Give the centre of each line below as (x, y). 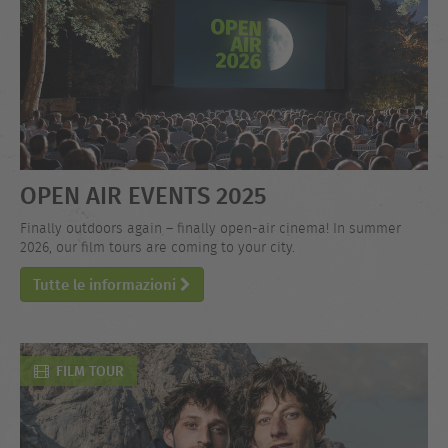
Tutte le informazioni (106, 285)
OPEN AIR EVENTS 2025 (143, 195)
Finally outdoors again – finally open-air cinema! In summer (210, 228)
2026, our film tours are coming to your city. (157, 247)
